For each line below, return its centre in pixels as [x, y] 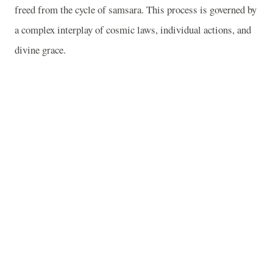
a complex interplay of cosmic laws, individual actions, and [133, 30]
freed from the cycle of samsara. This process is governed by [136, 10]
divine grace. [40, 50]
